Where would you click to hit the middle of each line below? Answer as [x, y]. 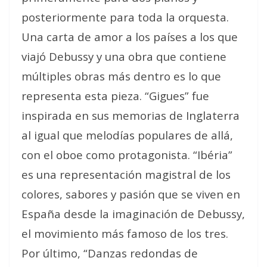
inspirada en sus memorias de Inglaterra [131, 115]
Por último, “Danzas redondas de [110, 253]
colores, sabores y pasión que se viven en [131, 194]
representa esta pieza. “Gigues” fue [115, 95]
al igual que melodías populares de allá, [127, 135]
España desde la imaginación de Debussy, [133, 213]
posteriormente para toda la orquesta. [125, 17]
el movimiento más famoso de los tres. [125, 233]
